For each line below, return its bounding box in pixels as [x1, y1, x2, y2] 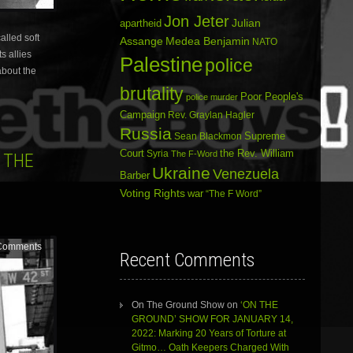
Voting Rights [119, 188, 185, 200]
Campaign [119, 109, 165, 121]
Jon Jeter [163, 13, 229, 31]
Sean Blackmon [173, 131, 242, 142]
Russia [119, 124, 172, 144]
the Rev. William [219, 148, 294, 160]
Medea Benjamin [165, 35, 250, 48]
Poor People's [240, 91, 303, 103]
